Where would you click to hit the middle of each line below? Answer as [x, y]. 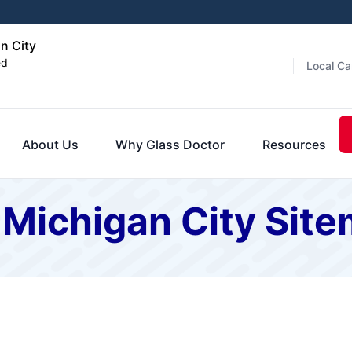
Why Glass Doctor [170, 144]
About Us [50, 144]
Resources [294, 144]
